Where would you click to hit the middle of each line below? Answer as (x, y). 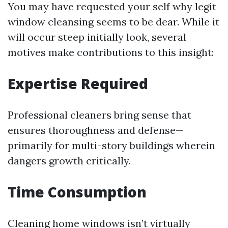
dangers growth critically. (69, 161)
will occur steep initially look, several (97, 37)
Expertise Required (78, 83)
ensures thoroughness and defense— (96, 130)
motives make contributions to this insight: (111, 52)
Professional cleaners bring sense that (99, 115)
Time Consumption (77, 192)
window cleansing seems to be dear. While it (113, 22)
